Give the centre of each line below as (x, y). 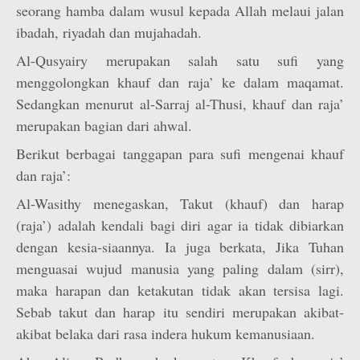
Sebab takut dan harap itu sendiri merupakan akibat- (180, 312)
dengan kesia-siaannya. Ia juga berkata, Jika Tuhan (180, 247)
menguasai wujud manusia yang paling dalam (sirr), (180, 268)
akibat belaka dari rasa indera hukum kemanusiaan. (166, 333)
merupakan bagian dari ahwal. (104, 125)
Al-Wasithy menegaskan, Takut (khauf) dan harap (180, 203)
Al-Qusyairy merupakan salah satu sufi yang (180, 60)
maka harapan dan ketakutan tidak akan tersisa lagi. (180, 290)
